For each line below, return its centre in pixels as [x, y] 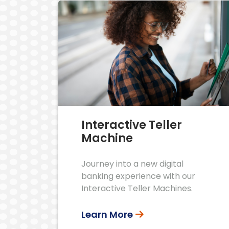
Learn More [107, 214]
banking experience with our [138, 176]
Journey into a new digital [132, 164]
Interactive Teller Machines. [137, 188]
